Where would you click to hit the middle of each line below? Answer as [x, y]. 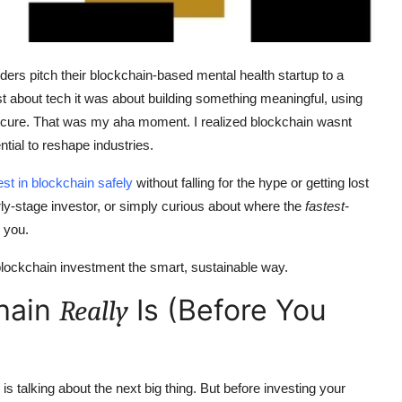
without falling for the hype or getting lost [251, 182]
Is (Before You [227, 310]
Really [94, 310]
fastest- [327, 205]
